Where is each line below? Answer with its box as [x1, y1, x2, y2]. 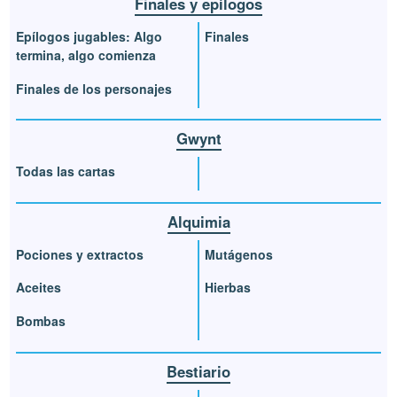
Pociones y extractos [16, 245, 144, 263]
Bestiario [167, 360, 230, 382]
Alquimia [167, 210, 230, 232]
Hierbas [205, 278, 251, 297]
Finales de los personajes [16, 79, 173, 97]
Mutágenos [205, 245, 273, 263]
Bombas [16, 312, 66, 331]
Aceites [16, 278, 62, 297]
